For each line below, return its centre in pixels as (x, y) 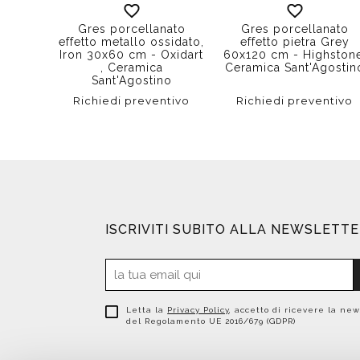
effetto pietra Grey (295, 41)
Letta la (147, 309)
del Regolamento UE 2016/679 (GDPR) (211, 321)
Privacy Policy (198, 309)
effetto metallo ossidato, (132, 41)
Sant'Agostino (131, 80)
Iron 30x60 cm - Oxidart (132, 54)
